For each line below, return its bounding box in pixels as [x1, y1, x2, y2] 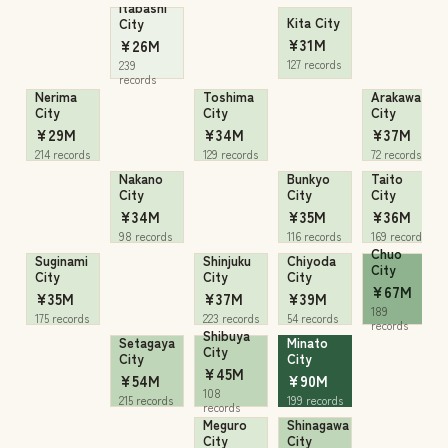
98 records [119, 228, 172, 244]
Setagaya [119, 333, 175, 352]
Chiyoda [287, 251, 336, 270]
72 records [371, 146, 421, 162]
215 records [119, 392, 173, 408]
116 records [287, 228, 341, 244]
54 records [287, 310, 338, 326]
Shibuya [203, 326, 250, 345]
